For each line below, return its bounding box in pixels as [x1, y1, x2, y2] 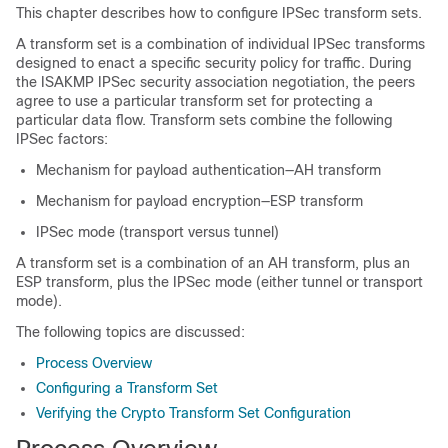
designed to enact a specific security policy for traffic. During [16, 55, 412, 71]
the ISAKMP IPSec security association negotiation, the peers [16, 74, 415, 90]
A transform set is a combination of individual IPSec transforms [16, 36, 425, 52]
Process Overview [36, 355, 152, 371]
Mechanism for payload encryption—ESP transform [36, 193, 363, 209]
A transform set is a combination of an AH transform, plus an [16, 255, 410, 271]
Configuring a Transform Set [36, 380, 218, 396]
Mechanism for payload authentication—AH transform [36, 162, 381, 178]
